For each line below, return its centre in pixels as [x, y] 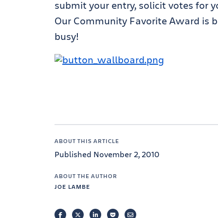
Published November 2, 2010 [107, 154]
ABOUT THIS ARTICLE [87, 141]
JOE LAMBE [72, 186]
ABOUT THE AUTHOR [86, 176]
